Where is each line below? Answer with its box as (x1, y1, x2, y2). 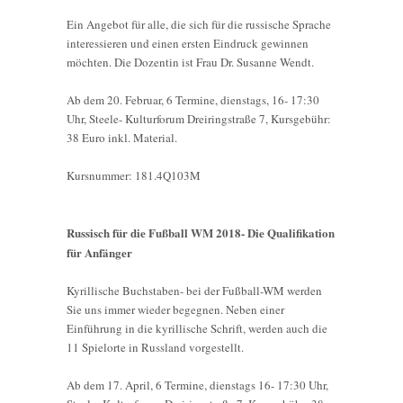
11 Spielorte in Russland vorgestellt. (67, 338, 244, 355)
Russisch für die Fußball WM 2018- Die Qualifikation (67, 223, 335, 241)
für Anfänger (67, 243, 132, 261)
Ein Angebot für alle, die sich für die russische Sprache (67, 15, 331, 32)
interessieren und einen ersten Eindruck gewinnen (67, 34, 309, 51)
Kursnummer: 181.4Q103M (67, 166, 201, 184)
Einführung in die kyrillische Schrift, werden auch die (67, 319, 327, 336)
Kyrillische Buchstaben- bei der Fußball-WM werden (67, 282, 322, 299)
